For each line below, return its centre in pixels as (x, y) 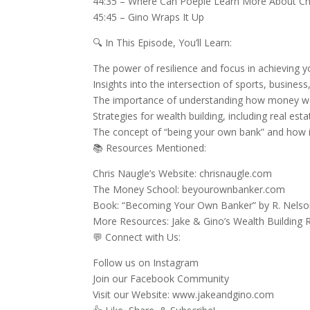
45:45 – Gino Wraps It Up (149, 17)
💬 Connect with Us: (137, 237)
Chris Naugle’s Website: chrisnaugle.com (183, 173)
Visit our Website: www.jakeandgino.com (184, 294)
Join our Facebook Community (161, 279)
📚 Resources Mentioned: (150, 148)
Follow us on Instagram (146, 263)
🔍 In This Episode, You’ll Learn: (163, 43)
